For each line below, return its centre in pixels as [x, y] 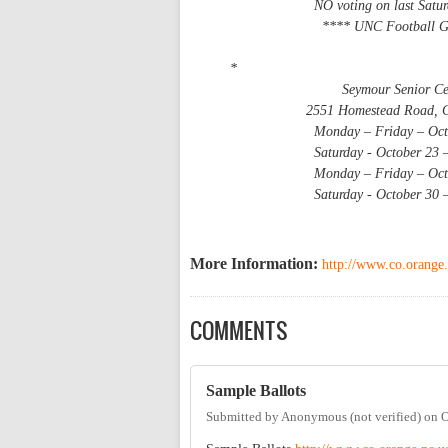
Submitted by [243, 416]
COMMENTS [239, 331]
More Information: [256, 264]
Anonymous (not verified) [351, 416]
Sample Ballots [256, 391]
